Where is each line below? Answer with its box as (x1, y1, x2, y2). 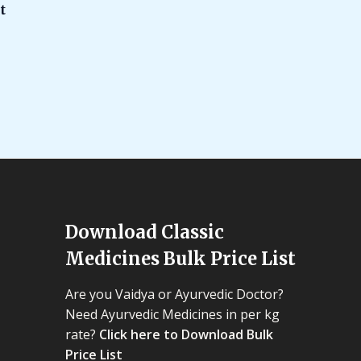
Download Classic (65, 220, 224, 243)
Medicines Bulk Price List (65, 247, 296, 270)
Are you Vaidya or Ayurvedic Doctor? (65, 285, 284, 303)
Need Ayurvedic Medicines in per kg (65, 305, 280, 323)
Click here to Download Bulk (99, 326, 273, 343)
